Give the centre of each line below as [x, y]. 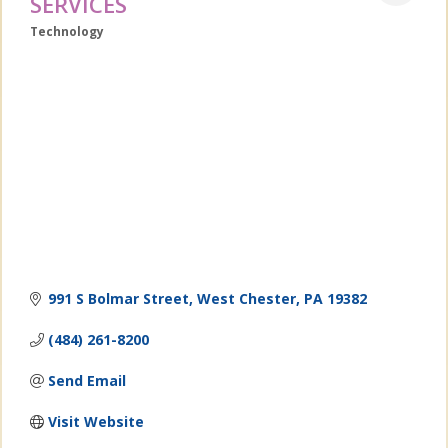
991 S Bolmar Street [118, 299]
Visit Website [95, 422]
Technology [67, 31]
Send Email [86, 381]
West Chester [246, 299]
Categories [70, 43]
